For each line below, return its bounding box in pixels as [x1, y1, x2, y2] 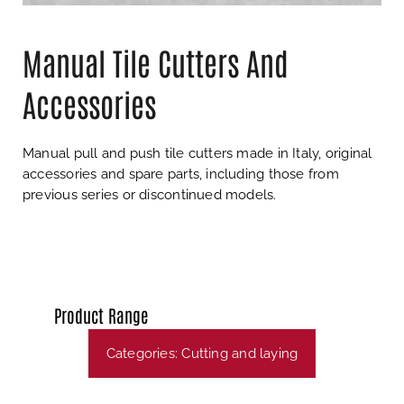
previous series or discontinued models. [23, 187, 277, 203]
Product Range [54, 304, 148, 327]
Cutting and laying [181, 345, 298, 363]
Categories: [106, 345, 182, 363]
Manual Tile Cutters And [23, 41, 289, 83]
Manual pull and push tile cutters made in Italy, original [23, 145, 372, 161]
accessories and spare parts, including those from [23, 166, 339, 182]
